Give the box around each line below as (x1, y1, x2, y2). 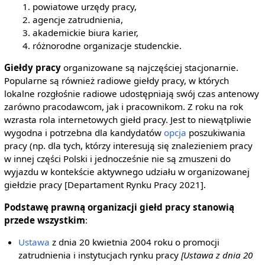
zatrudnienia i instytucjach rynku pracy (18, 248, 182, 261)
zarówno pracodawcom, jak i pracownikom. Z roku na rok (4, 101, 243, 113)
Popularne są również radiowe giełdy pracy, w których (4, 75, 229, 87)
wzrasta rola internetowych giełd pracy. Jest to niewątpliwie (4, 114, 251, 126)
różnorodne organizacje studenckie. (33, 40, 182, 52)
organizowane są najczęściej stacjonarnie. (60, 62, 238, 74)
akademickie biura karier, (33, 27, 139, 39)
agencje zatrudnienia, (33, 14, 124, 26)
